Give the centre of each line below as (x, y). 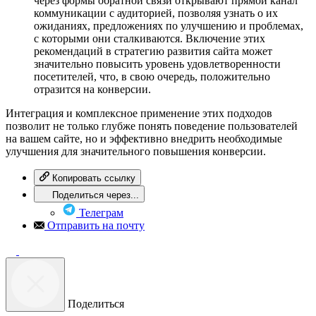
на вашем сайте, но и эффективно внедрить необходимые (144, 139)
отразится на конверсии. (92, 90)
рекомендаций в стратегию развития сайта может (153, 51)
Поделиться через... (96, 195)
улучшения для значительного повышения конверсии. (136, 152)
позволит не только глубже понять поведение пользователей (152, 126)
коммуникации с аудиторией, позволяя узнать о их (156, 13)
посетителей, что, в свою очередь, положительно (152, 77)
